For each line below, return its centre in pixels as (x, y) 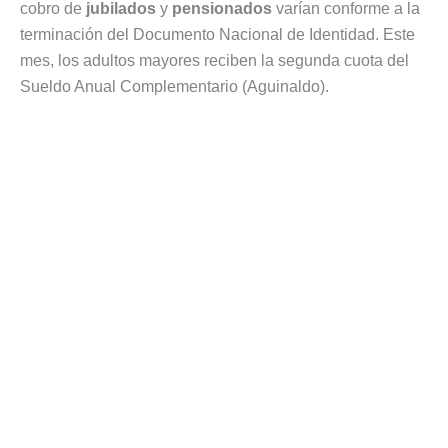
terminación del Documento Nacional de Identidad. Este (217, 34)
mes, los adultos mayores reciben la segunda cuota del (214, 60)
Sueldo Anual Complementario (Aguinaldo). (174, 86)
